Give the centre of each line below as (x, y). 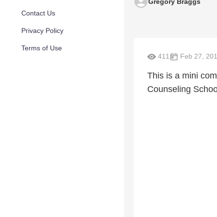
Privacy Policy (42, 31)
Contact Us (38, 13)
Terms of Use (42, 48)
